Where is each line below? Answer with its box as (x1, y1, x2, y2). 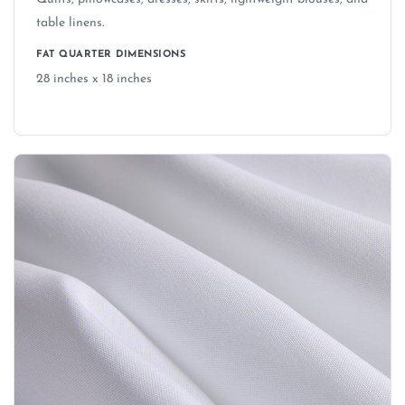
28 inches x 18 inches (36, 72, 152, 87)
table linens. (36, 16, 104, 31)
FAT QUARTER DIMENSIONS (36, 50, 185, 61)
